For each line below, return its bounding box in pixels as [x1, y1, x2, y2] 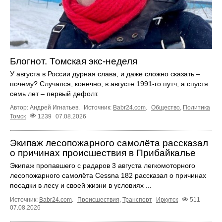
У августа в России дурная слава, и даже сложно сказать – [10, 70, 200, 78]
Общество [151, 104, 180, 111]
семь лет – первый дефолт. [10, 90, 99, 98]
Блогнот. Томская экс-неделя [10, 56, 137, 67]
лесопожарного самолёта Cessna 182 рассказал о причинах [10, 171, 206, 179]
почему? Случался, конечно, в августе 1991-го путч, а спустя [10, 80, 208, 88]
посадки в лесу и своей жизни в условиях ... [10, 181, 152, 189]
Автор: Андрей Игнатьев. [10, 104, 81, 111]
